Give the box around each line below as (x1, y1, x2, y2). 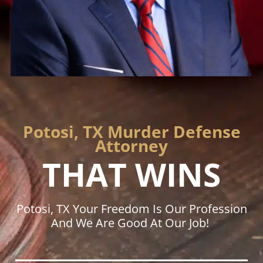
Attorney (95, 134, 168, 157)
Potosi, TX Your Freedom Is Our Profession (16, 201, 247, 217)
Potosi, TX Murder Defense (22, 120, 241, 143)
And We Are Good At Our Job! (51, 215, 212, 231)
